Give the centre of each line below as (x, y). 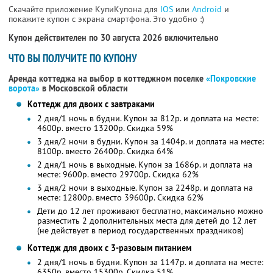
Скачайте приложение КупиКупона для (84, 9)
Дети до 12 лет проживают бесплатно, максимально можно (150, 211)
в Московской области (84, 89)
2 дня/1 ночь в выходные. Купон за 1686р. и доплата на (144, 165)
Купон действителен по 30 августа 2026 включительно (114, 38)
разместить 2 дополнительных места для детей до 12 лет (147, 221)
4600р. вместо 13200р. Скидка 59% (105, 128)
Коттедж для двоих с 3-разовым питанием (109, 248)
